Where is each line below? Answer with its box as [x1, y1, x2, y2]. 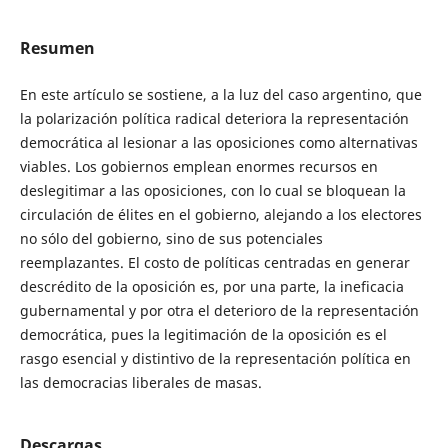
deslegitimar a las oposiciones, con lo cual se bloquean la [19, 181, 406, 201]
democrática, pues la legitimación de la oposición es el [19, 325, 387, 345]
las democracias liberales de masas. [19, 373, 262, 393]
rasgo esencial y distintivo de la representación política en [19, 349, 411, 369]
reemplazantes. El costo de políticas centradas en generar [19, 253, 410, 273]
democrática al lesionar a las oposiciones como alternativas [19, 133, 418, 153]
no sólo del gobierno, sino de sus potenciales [19, 229, 323, 249]
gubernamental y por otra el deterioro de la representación [19, 301, 419, 321]
